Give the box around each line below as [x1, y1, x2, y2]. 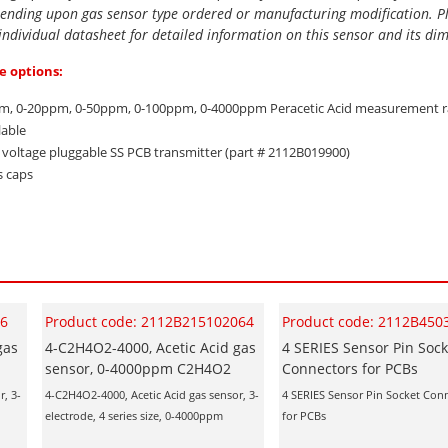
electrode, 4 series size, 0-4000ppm [44, 407, 229, 423]
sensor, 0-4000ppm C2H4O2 [44, 358, 231, 378]
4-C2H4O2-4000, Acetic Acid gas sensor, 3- [44, 386, 259, 402]
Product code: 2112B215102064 [44, 311, 254, 331]
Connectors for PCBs [281, 358, 418, 378]
